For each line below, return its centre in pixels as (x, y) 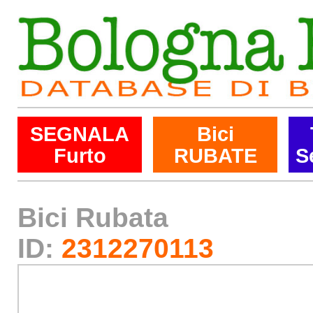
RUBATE (215, 155)
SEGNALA (80, 134)
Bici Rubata (93, 218)
